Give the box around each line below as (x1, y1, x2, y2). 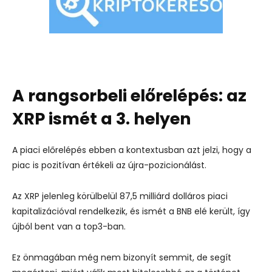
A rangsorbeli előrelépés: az (12, 84, 246, 107)
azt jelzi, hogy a (185, 143, 251, 156)
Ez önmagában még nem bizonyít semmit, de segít (12, 251, 231, 263)
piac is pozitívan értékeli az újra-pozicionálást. (12, 158, 206, 171)
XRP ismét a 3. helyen (12, 107, 191, 130)
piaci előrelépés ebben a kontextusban (20, 143, 185, 156)
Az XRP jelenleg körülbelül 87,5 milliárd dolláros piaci (12, 189, 228, 202)
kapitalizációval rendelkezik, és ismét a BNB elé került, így (12, 205, 250, 217)
